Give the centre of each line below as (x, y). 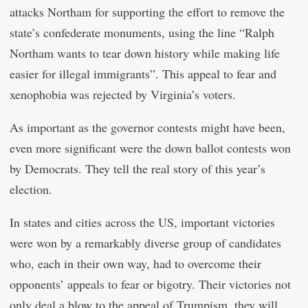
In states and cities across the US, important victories (142, 222)
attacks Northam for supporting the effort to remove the (147, 12)
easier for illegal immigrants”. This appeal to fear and (143, 74)
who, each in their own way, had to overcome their (135, 263)
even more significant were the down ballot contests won (150, 148)
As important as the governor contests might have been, (147, 127)
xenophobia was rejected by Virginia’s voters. (123, 94)
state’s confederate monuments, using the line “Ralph (142, 32)
